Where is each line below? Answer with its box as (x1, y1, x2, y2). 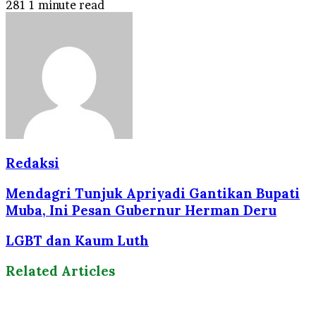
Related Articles (6, 262, 115, 279)
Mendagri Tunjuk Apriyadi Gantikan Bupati (6, 185, 300, 202)
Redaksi (6, 154, 59, 172)
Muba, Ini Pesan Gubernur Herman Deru (6, 202, 276, 219)
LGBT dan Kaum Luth (6, 231, 149, 249)
